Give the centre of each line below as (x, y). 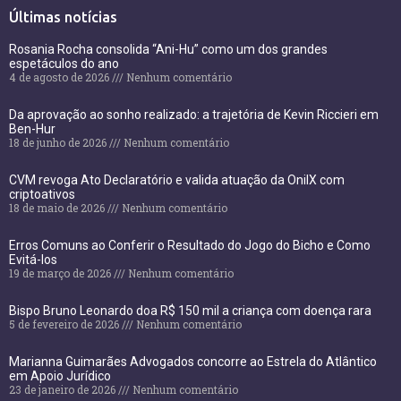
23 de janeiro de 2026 (64, 389)
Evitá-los (33, 259)
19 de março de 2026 (61, 273)
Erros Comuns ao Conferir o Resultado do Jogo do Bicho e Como (190, 245)
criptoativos (42, 194)
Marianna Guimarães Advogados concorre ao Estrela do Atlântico (193, 361)
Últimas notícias (63, 17)
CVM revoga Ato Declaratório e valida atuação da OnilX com (177, 179)
